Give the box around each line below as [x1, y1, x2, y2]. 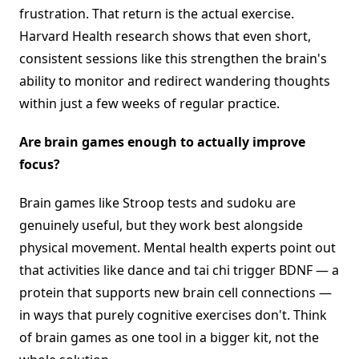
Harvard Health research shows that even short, [19, 27, 311, 46]
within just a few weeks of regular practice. [19, 95, 280, 113]
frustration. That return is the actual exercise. [19, 5, 294, 23]
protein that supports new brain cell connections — [19, 284, 332, 302]
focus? [19, 155, 60, 174]
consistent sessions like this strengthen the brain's [19, 50, 327, 68]
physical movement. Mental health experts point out [19, 239, 336, 257]
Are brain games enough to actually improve [19, 133, 305, 151]
